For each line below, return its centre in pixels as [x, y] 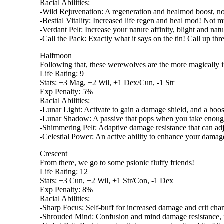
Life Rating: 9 [62, 74]
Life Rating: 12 [64, 172]
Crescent [54, 154]
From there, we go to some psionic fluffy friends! [117, 163]
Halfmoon [56, 56]
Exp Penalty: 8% [66, 190]
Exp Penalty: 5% [66, 92]
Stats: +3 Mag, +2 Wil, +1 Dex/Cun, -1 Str [107, 83]
